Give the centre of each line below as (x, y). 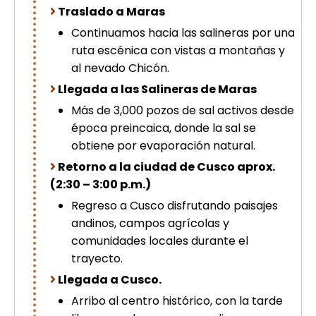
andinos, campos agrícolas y (150, 224)
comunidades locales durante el (160, 241)
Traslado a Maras (111, 12)
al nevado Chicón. (120, 68)
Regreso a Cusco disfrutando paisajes (175, 206)
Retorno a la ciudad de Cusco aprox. (166, 167)
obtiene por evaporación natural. (163, 146)
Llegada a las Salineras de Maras (157, 90)
